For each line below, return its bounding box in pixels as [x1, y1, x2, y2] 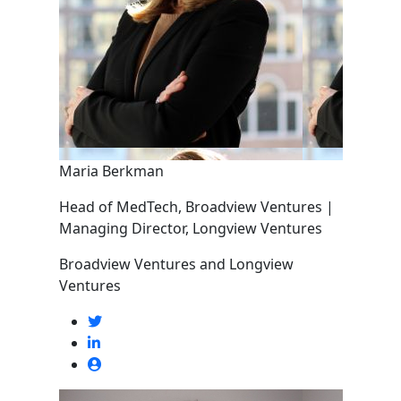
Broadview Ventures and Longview [58, 254, 294, 274]
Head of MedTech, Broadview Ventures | [58, 197, 334, 217]
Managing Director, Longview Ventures [58, 218, 322, 238]
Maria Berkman [58, 161, 164, 181]
